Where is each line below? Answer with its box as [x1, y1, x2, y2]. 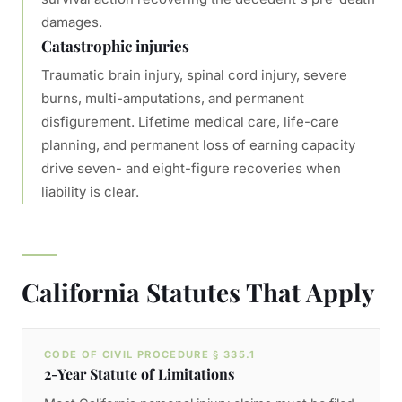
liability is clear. [41, 183, 139, 200]
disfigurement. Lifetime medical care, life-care [41, 113, 339, 130]
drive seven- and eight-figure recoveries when [41, 160, 341, 177]
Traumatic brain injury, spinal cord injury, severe [41, 66, 347, 83]
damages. [41, 13, 102, 31]
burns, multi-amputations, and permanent [41, 90, 304, 107]
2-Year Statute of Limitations [44, 364, 234, 383]
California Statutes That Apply [22, 275, 375, 309]
